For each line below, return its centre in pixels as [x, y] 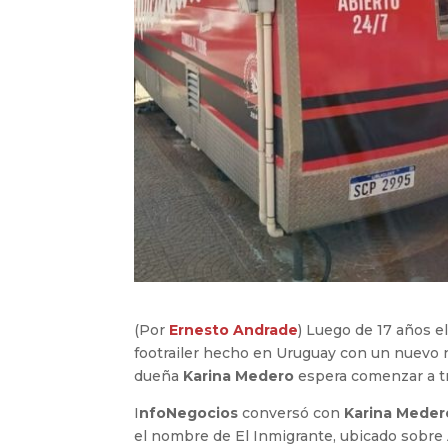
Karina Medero [241, 376]
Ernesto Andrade [234, 330]
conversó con [293, 413]
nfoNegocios [191, 413]
